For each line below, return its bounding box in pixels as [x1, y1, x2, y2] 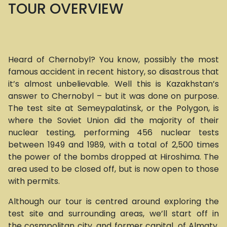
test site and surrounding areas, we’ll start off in [8, 208, 219, 219]
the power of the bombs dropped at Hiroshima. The [8, 151, 219, 163]
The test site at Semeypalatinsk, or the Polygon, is [8, 102, 219, 114]
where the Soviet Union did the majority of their [8, 115, 219, 126]
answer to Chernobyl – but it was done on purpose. [8, 90, 219, 102]
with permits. [8, 175, 60, 187]
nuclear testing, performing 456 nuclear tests [8, 127, 219, 138]
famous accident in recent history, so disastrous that [8, 66, 219, 78]
